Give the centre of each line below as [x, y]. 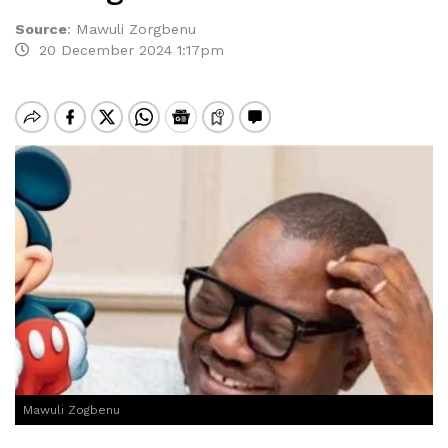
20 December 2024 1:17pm [126, 50]
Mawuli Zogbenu [71, 410]
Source [41, 29]
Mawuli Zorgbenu [136, 29]
